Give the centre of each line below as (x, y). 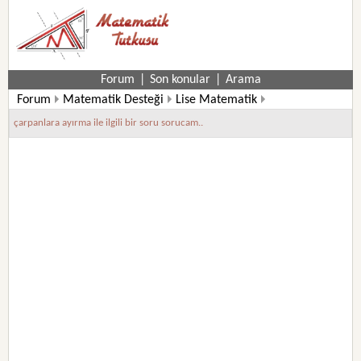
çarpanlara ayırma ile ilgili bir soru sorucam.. (109, 123)
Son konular (180, 80)
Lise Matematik (217, 100)
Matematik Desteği (114, 100)
